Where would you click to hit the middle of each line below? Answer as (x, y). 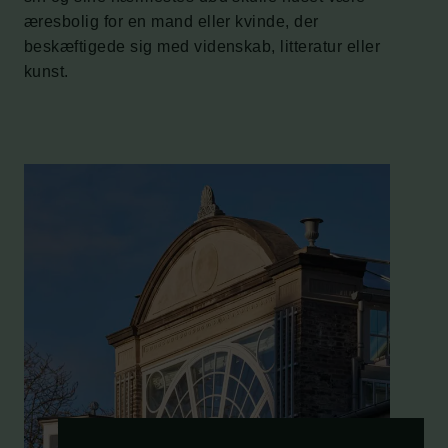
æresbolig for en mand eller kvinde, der (171, 21)
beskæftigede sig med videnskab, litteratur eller (202, 46)
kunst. (46, 71)
